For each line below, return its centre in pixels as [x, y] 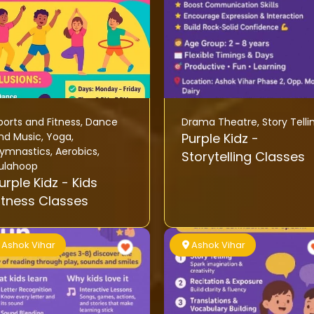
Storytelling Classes [243, 157]
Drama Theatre [219, 122]
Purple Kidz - [216, 139]
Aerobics [76, 152]
